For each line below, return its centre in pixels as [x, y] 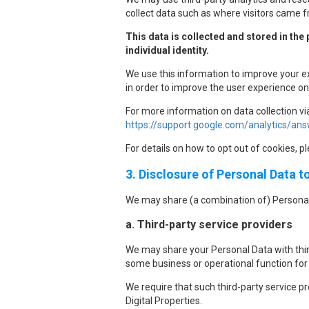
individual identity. [167, 50]
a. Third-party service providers [209, 225]
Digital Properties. [164, 301]
